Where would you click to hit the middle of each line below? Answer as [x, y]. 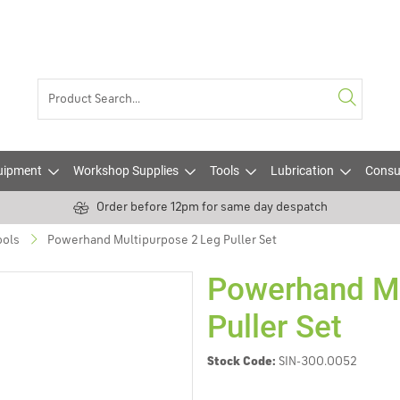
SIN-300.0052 [317, 362]
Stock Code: [242, 362]
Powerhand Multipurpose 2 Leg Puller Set [162, 240]
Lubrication [302, 171]
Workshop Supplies [126, 171]
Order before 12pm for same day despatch [212, 207]
